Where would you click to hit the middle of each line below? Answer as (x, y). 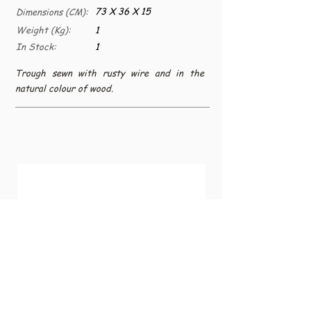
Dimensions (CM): (52, 11)
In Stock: (36, 46)
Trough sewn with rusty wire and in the (110, 73)
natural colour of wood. (64, 88)
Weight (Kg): (43, 30)
